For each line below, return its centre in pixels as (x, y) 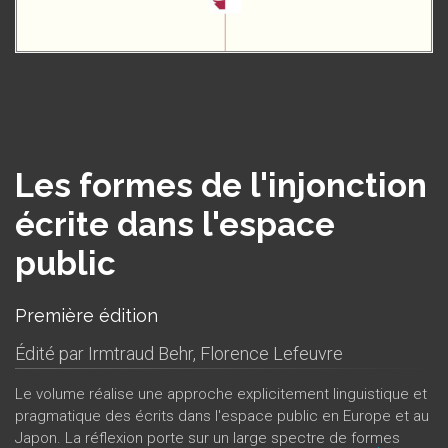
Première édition (86, 315)
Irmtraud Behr (140, 353)
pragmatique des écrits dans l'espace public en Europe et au (222, 415)
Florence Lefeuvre (271, 353)
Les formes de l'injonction (221, 185)
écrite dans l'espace (175, 224)
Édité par (51, 353)
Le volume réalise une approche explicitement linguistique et (221, 393)
